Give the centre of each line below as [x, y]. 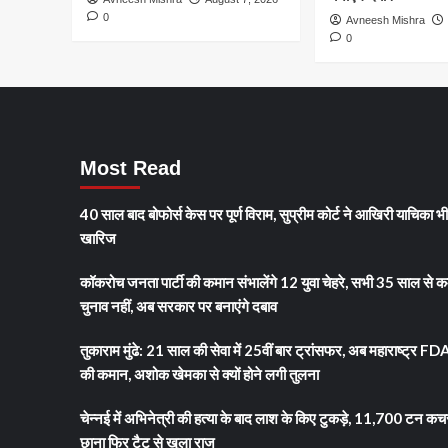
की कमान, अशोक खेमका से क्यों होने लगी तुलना [199, 373]
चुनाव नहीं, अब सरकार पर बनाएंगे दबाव [178, 305]
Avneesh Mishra [385, 19]
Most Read [130, 167]
